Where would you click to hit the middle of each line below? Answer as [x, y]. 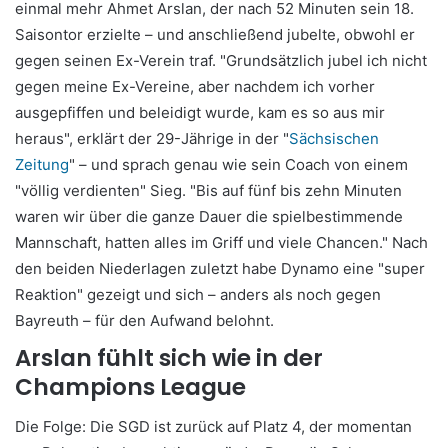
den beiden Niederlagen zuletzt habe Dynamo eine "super [220, 269]
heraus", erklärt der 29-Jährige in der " [152, 139]
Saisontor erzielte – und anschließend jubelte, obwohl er [215, 35]
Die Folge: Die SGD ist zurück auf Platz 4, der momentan [213, 426]
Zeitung [42, 165]
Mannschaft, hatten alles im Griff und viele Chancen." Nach [221, 243]
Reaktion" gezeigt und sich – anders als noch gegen [198, 295]
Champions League [130, 387]
